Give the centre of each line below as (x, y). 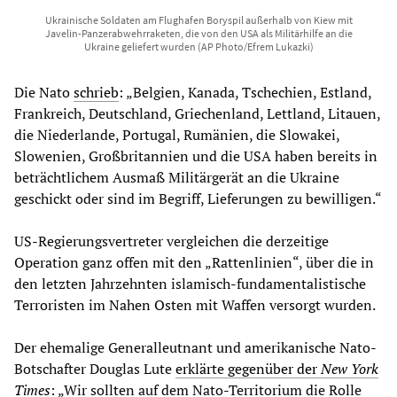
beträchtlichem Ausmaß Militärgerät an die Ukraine (177, 178)
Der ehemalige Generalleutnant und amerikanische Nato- (195, 348)
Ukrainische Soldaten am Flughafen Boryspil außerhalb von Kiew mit (198, 20)
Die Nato (44, 93)
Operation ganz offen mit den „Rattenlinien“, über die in (194, 263)
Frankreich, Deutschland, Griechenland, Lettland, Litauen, (197, 114)
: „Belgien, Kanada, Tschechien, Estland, (245, 93)
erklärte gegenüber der (248, 369)
